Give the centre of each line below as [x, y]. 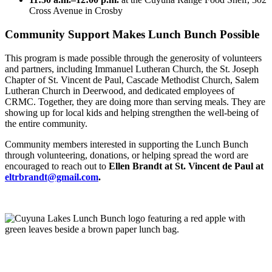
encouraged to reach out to [57, 166]
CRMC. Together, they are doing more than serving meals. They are [135, 101]
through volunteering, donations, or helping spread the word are [127, 155]
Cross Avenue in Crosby [76, 11]
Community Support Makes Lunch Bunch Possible [132, 34]
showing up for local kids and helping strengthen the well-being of [132, 112]
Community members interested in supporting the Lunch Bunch [127, 144]
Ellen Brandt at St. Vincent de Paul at [186, 166]
